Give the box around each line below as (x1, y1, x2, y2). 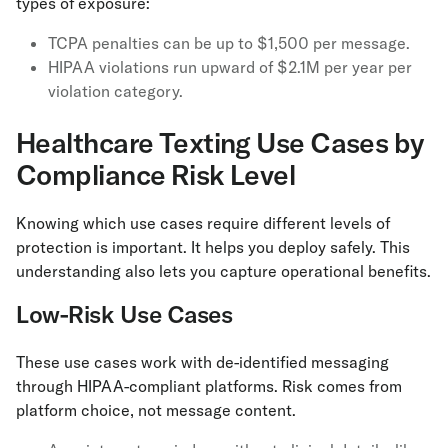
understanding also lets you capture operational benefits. (16, 261, 431, 282)
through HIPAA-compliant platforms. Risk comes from (16, 376, 402, 397)
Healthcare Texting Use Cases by (16, 125, 425, 161)
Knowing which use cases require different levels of (16, 213, 390, 234)
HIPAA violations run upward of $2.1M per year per (48, 57, 412, 78)
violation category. (48, 81, 183, 102)
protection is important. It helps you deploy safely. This (16, 237, 410, 258)
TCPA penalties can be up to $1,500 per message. (48, 33, 410, 54)
